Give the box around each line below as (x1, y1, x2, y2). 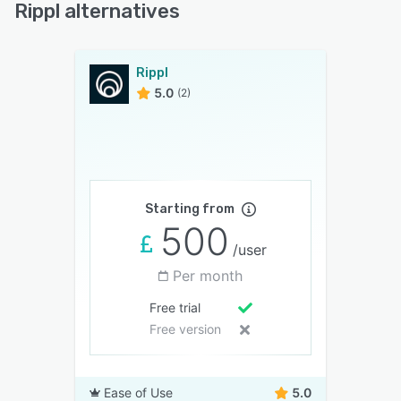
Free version (149, 321, 221, 337)
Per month (173, 267, 243, 285)
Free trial (149, 300, 200, 315)
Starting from (145, 201, 235, 217)
